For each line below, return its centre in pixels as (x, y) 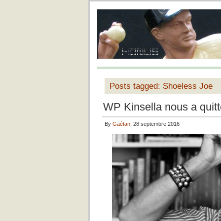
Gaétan (121, 124)
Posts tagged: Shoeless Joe (161, 86)
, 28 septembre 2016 (155, 124)
